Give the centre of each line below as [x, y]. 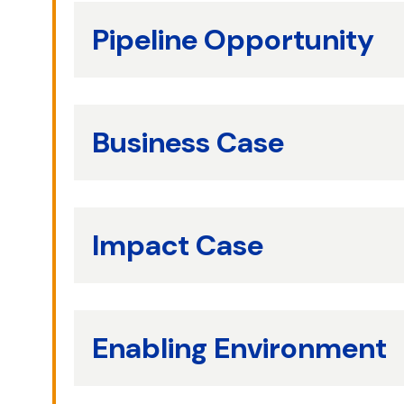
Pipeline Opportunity [233, 40]
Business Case [188, 142]
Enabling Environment [239, 348]
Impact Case [178, 245]
